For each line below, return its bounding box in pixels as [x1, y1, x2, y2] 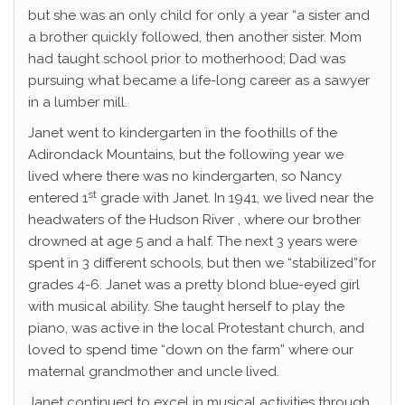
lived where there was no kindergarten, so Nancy [28, 168, 342, 185]
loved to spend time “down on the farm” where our [28, 342, 353, 359]
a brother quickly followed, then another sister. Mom [28, 29, 362, 46]
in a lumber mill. [28, 94, 127, 111]
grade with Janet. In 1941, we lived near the [97, 190, 373, 207]
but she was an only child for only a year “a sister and [28, 7, 370, 24]
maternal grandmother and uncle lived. [28, 363, 279, 381]
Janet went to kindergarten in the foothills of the [28, 125, 337, 142]
